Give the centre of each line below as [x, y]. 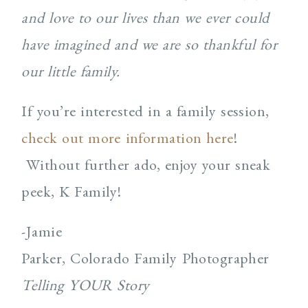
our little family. [71, 71]
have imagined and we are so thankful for [150, 45]
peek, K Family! [71, 192]
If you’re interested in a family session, [145, 111]
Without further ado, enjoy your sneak [146, 165]
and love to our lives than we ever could [145, 18]
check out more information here [128, 138]
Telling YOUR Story [86, 285]
